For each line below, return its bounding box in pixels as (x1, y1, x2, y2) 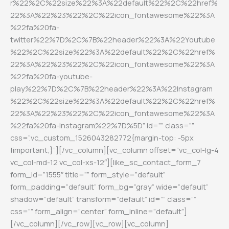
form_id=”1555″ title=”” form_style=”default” (10, 169, 166, 179)
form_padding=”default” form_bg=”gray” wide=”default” (10, 181, 209, 192)
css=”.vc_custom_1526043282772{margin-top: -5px (10, 132, 194, 143)
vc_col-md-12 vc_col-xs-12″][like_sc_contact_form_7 (10, 156, 201, 167)
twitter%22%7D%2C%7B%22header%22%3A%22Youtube (10, 34, 215, 44)
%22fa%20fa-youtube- (10, 71, 93, 81)
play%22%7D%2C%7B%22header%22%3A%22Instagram (10, 83, 213, 94)
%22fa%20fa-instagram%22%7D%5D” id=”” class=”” (10, 120, 194, 130)
